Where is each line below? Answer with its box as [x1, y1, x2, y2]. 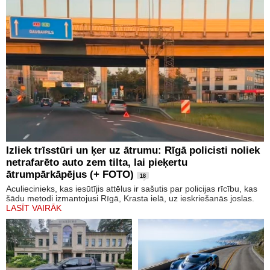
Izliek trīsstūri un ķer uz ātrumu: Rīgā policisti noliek [6, 144, 260, 156]
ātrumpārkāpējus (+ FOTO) [6, 168, 134, 180]
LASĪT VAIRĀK [6, 202, 61, 213]
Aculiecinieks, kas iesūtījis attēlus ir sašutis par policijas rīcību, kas [6, 183, 257, 193]
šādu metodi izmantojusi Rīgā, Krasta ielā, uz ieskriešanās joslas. [6, 193, 254, 203]
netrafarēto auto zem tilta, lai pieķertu [6, 156, 187, 168]
